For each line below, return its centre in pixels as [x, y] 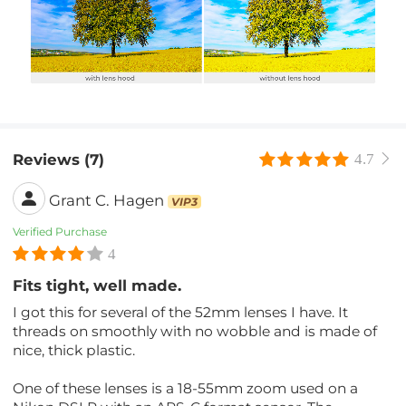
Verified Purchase [60, 231]
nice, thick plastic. [74, 350]
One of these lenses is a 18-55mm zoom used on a [186, 388]
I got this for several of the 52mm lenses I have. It [181, 312]
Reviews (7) [59, 160]
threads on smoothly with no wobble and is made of [195, 331]
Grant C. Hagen [107, 201]
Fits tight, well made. [97, 286]
